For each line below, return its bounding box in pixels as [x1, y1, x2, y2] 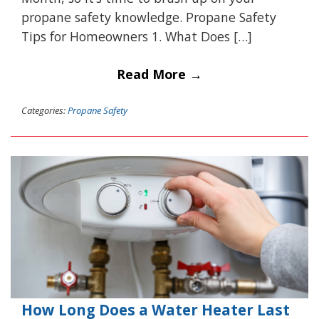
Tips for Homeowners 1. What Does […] [21, 27, 252, 45]
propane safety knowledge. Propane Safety [21, 8, 276, 26]
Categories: [21, 103, 66, 117]
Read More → [117, 66, 202, 83]
